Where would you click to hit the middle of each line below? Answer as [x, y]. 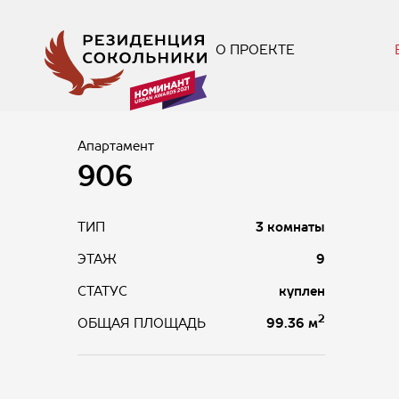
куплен [301, 291]
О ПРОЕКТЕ [255, 50]
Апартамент [116, 146]
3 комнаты [290, 227]
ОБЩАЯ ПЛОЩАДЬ [142, 323]
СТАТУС [102, 291]
